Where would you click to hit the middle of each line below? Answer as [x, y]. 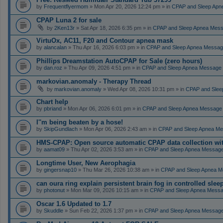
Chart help [52, 102]
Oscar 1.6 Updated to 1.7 [74, 204]
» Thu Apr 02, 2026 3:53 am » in [105, 149]
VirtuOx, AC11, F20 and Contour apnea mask [105, 40]
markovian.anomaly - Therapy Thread [94, 81]
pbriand [53, 108]
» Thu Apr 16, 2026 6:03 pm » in [107, 47]
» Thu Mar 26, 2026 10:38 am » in [119, 169]
